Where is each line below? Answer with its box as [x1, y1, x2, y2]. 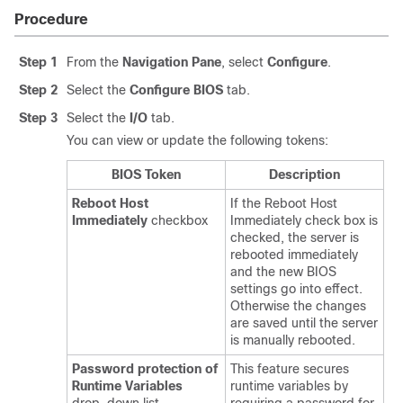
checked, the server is [230, 230, 359, 245]
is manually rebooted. [230, 333, 355, 347]
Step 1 [19, 55, 58, 69]
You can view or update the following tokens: [67, 133, 328, 148]
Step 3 [19, 111, 58, 125]
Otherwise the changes [230, 299, 366, 313]
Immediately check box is [230, 213, 378, 228]
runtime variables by [230, 379, 348, 393]
